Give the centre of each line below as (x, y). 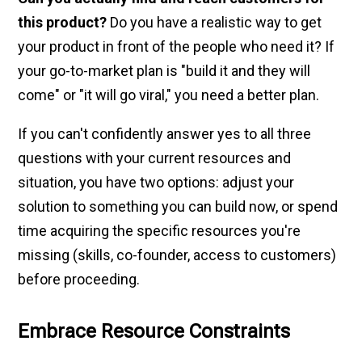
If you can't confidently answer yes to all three (165, 134)
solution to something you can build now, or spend (178, 206)
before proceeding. (79, 279)
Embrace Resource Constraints (154, 331)
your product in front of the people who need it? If (177, 46)
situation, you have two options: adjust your (156, 182)
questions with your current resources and (155, 158)
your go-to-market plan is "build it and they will (164, 71)
